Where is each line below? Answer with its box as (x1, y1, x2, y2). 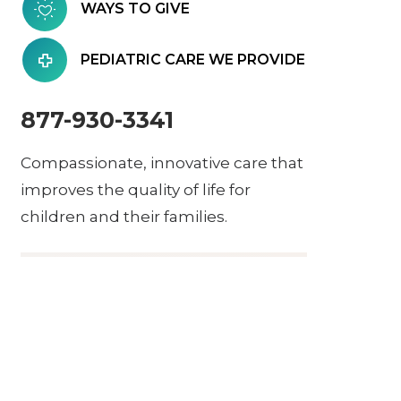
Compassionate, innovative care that (21, 154, 303, 172)
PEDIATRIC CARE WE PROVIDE (81, 51, 305, 68)
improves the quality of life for (21, 181, 251, 199)
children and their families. (21, 208, 227, 226)
